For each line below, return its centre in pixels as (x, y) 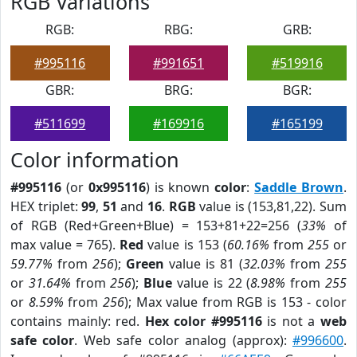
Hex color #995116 (203, 321)
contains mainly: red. (78, 321)
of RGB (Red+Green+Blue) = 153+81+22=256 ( (156, 226)
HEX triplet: (46, 206)
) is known (180, 187)
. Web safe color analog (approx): (184, 340)
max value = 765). (65, 245)
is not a (291, 321)
